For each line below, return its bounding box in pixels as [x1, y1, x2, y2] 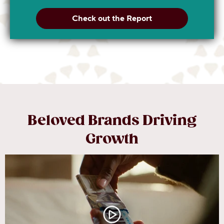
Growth [85, 130, 138, 147]
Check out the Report [72, 13, 152, 23]
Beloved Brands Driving [27, 112, 196, 129]
